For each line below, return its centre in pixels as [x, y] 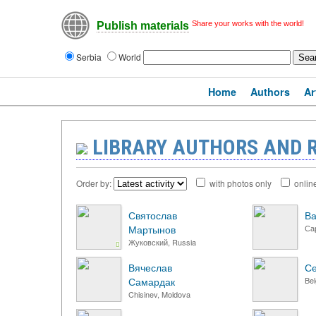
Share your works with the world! [248, 23]
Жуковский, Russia [162, 242]
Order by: [95, 183]
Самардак [152, 281]
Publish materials [143, 26]
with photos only [243, 183]
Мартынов [152, 229]
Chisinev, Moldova [159, 294]
